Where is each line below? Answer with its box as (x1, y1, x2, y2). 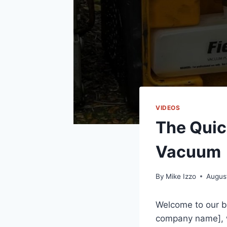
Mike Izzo (166, 172, 197, 180)
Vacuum (156, 142, 221, 162)
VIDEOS (156, 104, 180, 112)
